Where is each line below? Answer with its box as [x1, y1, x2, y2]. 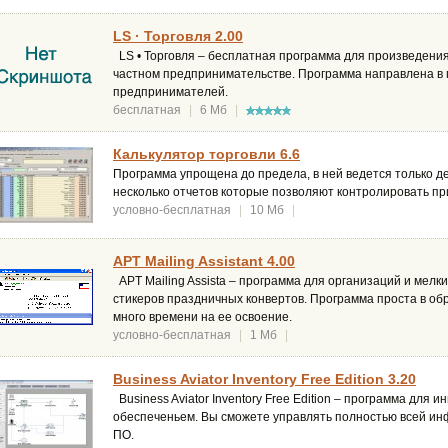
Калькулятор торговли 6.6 [113, 146, 300, 163]
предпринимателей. [113, 85, 228, 100]
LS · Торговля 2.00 [113, 28, 243, 45]
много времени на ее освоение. [113, 310, 292, 325]
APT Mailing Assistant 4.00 [113, 253, 295, 270]
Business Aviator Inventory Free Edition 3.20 [113, 371, 416, 388]
